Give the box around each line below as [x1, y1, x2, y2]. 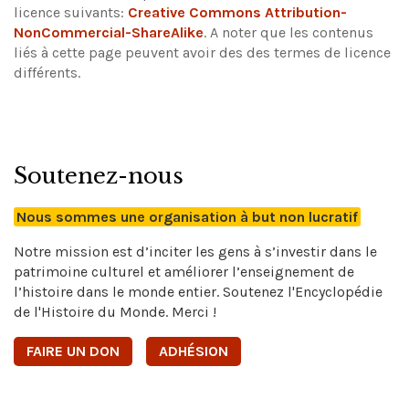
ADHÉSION [159, 341, 228, 360]
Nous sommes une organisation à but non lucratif [16, 207, 358, 225]
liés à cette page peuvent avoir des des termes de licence [14, 43, 391, 61]
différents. [14, 63, 80, 81]
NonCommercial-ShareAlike [14, 23, 204, 41]
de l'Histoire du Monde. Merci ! [14, 302, 216, 320]
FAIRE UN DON [26, 341, 120, 360]
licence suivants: [14, 3, 128, 21]
